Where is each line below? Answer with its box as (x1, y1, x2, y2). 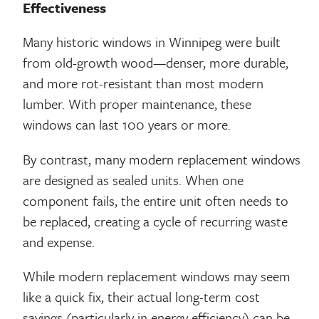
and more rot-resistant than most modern (23, 73, 264, 93)
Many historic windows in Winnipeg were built (23, 32, 281, 52)
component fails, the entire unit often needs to (23, 190, 289, 210)
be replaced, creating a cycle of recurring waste (23, 211, 288, 231)
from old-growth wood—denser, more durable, (23, 53, 289, 73)
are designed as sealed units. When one (23, 169, 244, 189)
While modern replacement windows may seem (23, 266, 291, 286)
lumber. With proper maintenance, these (23, 94, 252, 114)
